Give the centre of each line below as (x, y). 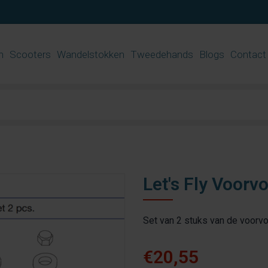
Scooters (30, 54)
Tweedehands (162, 54)
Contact (248, 54)
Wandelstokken (90, 54)
